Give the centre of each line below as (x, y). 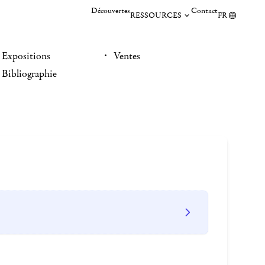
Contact (204, 11)
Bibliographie (29, 74)
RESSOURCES (156, 15)
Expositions (26, 56)
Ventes (127, 56)
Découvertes (111, 11)
